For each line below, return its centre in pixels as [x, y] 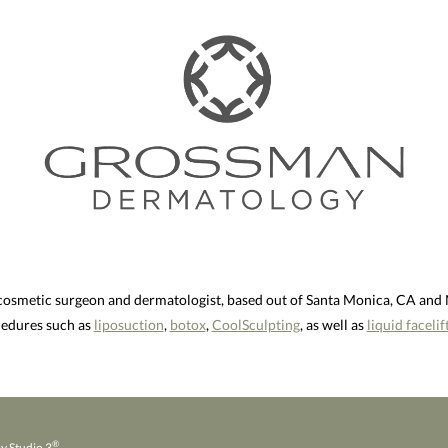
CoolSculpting [255, 324]
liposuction [128, 324]
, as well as [333, 324]
